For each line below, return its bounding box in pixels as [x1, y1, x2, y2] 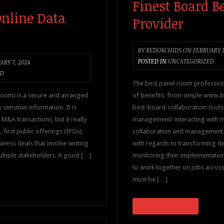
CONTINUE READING [138, 202, 192, 210]
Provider [132, 14, 183, 32]
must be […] [132, 175, 167, 183]
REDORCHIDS [144, 46, 181, 54]
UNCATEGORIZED [168, 57, 214, 65]
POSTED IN [138, 57, 166, 65]
